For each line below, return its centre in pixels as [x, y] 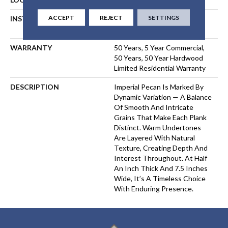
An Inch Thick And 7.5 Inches [161, 168]
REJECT [111, 17]
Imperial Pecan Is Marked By [159, 87]
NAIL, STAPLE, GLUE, [148, 18]
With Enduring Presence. [154, 188]
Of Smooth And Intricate [154, 107]
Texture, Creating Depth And [161, 148]
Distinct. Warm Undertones [158, 127]
